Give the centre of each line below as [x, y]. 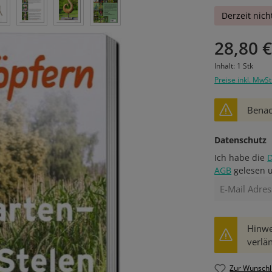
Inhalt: [226, 66]
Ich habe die [241, 158]
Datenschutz [241, 140]
